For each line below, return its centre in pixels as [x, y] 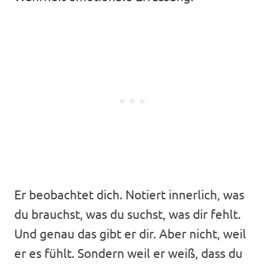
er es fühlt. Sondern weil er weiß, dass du [128, 253]
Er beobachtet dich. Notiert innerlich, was [129, 194]
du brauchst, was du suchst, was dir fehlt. [127, 214]
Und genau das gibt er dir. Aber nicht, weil [130, 233]
